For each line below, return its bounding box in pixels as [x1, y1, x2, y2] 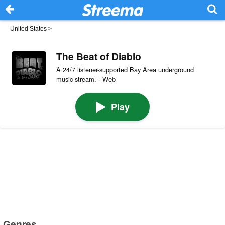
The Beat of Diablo [56, 49, 141, 63]
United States [10, 25, 47, 32]
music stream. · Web [56, 74, 116, 84]
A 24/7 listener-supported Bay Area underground [56, 64, 194, 74]
